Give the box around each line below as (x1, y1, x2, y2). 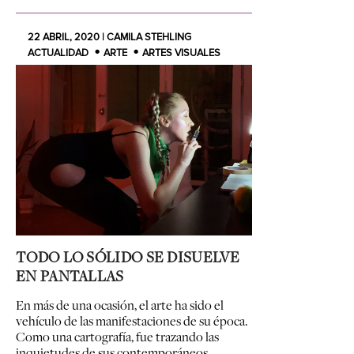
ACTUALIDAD (28, 47, 88, 60)
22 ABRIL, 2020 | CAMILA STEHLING (28, 31, 191, 44)
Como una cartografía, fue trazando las (16, 327, 219, 345)
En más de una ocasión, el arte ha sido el (16, 296, 224, 314)
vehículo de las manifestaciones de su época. (16, 311, 247, 330)
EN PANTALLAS (16, 265, 124, 285)
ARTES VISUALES (142, 47, 220, 60)
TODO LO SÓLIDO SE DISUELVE (16, 247, 239, 266)
